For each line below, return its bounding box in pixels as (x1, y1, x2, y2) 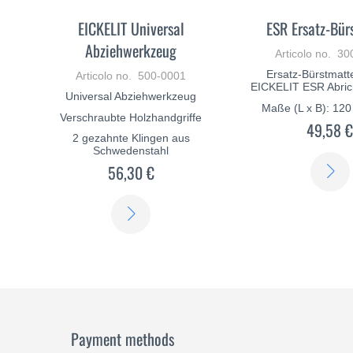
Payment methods (71, 326, 174, 351)
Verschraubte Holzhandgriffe (60, 110, 203, 124)
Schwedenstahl (93, 144, 169, 158)
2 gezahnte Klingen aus (72, 132, 190, 145)
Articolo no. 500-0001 (76, 69, 187, 83)
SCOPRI (150, 201, 195, 214)
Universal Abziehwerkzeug (65, 90, 197, 103)
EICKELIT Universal (77, 17, 184, 41)
